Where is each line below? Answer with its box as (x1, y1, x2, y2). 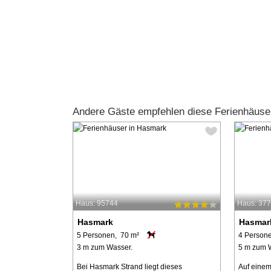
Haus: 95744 (75, 198, 118, 207)
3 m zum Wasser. (76, 243, 132, 252)
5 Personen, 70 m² (76, 231, 139, 240)
